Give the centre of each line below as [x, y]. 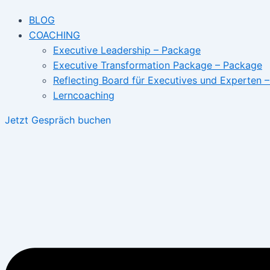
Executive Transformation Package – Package [158, 65]
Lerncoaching [84, 95]
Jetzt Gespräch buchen [58, 120]
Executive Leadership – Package [127, 50]
